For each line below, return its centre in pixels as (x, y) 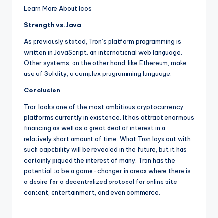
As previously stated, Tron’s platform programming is (102, 41)
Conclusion (43, 90)
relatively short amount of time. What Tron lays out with (107, 138)
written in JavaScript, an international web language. (103, 52)
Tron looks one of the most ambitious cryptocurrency (104, 106)
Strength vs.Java (53, 25)
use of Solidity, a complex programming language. (98, 73)
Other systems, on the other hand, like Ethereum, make (105, 63)
